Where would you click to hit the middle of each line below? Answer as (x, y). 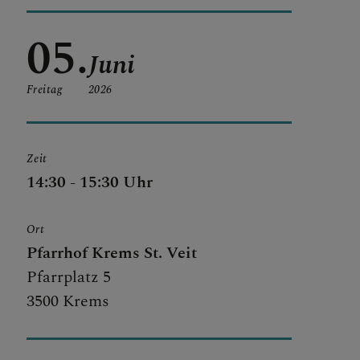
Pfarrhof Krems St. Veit (112, 254)
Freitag (45, 90)
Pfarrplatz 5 (69, 278)
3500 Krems (68, 302)
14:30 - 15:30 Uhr (90, 183)
